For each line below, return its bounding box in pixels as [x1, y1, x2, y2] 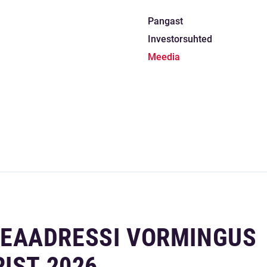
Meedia [148, 51, 180, 63]
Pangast [148, 15, 183, 27]
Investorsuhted [148, 33, 212, 45]
